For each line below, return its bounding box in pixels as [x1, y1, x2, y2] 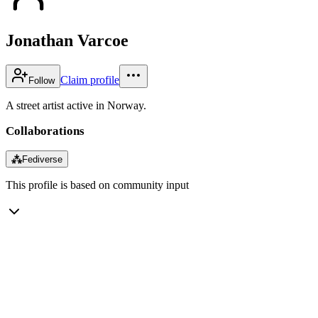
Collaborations [6, 124, 84, 138]
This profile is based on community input [6, 178, 189, 191]
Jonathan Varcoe [6, 31, 128, 50]
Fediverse [22, 153, 62, 165]
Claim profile [60, 73, 119, 86]
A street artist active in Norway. [6, 99, 146, 111]
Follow [28, 75, 55, 86]
